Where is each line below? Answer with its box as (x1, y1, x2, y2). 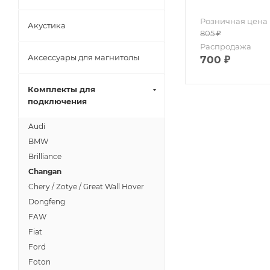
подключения (28, 96, 87, 106)
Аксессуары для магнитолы (28, 52, 139, 62)
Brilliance (28, 152, 61, 161)
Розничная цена (200, 16, 268, 26)
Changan (28, 167, 61, 176)
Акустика (28, 20, 66, 30)
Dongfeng (28, 197, 65, 206)
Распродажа (200, 41, 251, 51)
